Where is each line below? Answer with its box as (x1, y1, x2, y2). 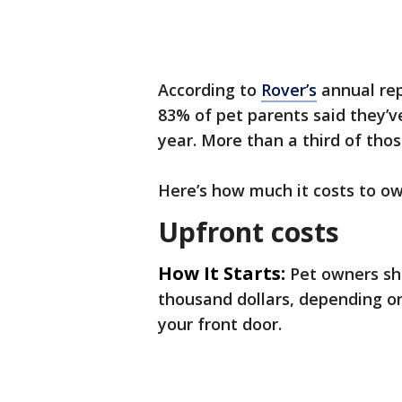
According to (158, 79, 261, 100)
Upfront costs (158, 214, 346, 250)
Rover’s (261, 79, 317, 100)
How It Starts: (158, 261, 285, 285)
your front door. (158, 313, 286, 335)
